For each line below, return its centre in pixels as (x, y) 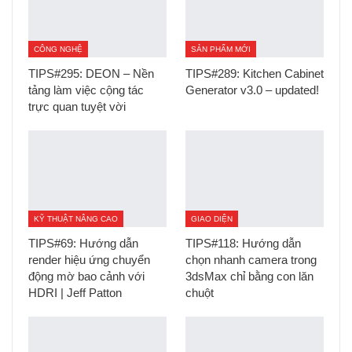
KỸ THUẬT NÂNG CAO (76, 218)
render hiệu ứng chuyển (89, 259)
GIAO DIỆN (212, 218)
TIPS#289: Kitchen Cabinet (255, 73)
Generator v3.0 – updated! (252, 90)
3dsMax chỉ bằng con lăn (249, 276)
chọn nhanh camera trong (251, 259)
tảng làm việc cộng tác (86, 90)
